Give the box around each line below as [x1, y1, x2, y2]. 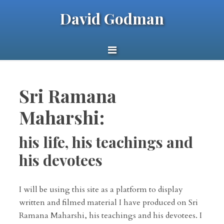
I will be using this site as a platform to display [18, 184, 183, 195]
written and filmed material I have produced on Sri [18, 197, 198, 208]
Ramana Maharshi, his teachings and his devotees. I [18, 210, 202, 221]
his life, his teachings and [18, 132, 193, 152]
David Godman [60, 8, 164, 28]
